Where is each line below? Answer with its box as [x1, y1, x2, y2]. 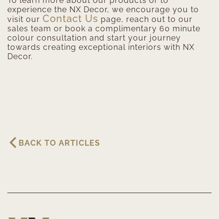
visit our [7, 15, 43, 24]
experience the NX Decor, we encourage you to [7, 5, 199, 15]
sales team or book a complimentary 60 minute [7, 24, 200, 34]
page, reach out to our [98, 15, 193, 24]
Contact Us [43, 13, 98, 25]
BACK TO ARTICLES [19, 138, 100, 148]
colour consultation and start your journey [7, 33, 181, 43]
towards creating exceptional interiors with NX [7, 43, 195, 52]
